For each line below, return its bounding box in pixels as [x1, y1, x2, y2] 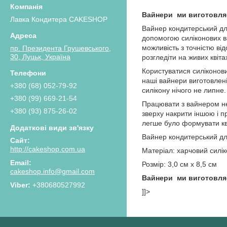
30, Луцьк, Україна [10, 52, 70, 61]
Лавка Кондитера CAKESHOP [10, 15, 107, 23]
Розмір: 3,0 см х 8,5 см [142, 160, 217, 169]
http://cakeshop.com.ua [10, 144, 85, 153]
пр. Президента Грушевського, [10, 44, 111, 52]
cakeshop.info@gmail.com [10, 167, 95, 175]
